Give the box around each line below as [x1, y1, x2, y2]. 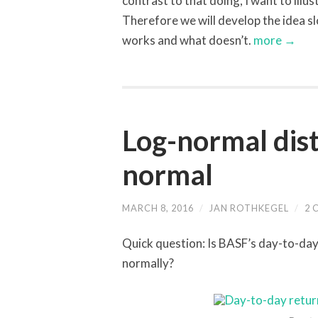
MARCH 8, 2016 [122, 202, 194, 214]
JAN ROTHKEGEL [209, 202, 289, 214]
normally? [122, 256, 174, 271]
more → [251, 33, 296, 48]
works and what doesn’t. [122, 33, 251, 48]
